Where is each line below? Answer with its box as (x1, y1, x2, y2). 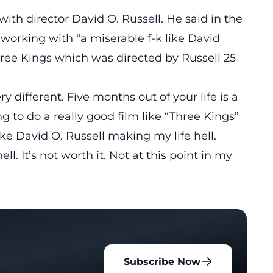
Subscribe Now (124, 255, 201, 268)
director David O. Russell (26, 12, 161, 26)
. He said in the (161, 12, 243, 26)
